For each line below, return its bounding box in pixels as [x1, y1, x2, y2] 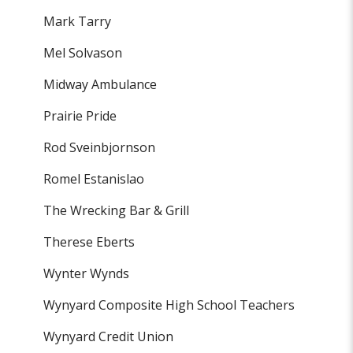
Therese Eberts [43, 233, 136, 251]
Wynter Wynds [43, 265, 130, 283]
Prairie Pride [43, 107, 117, 125]
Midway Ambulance [43, 76, 158, 94]
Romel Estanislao [43, 170, 145, 188]
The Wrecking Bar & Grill [43, 202, 190, 220]
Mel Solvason [43, 44, 123, 62]
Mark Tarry [43, 13, 112, 31]
